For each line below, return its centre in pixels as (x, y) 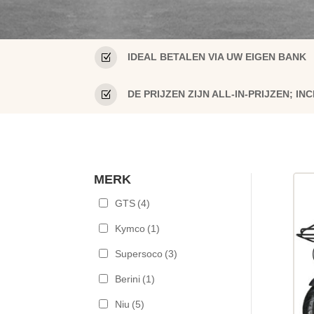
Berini (128, 279)
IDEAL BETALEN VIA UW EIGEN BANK (217, 57)
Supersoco (139, 253)
